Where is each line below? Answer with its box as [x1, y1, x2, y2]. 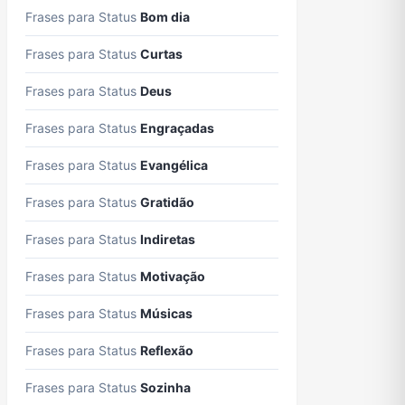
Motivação [140, 268, 205, 284]
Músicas [140, 306, 193, 321]
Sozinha [140, 380, 191, 395]
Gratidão [140, 194, 194, 210]
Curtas [140, 46, 183, 61]
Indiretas [140, 231, 195, 247]
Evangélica [140, 157, 208, 173]
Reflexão [140, 343, 193, 358]
